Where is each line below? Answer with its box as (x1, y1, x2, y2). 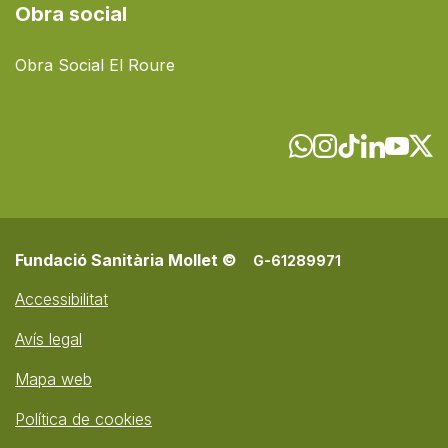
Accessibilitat (15, 288, 108, 309)
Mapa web (15, 368, 92, 389)
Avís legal (15, 328, 82, 349)
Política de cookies (15, 408, 152, 429)
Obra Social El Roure (15, 55, 175, 76)
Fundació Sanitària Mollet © (15, 249, 237, 270)
